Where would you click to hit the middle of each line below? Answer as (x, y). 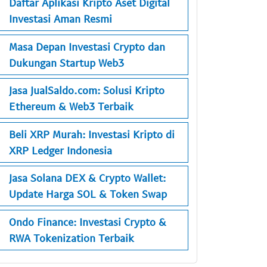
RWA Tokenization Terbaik (72, 237)
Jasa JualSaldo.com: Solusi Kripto (87, 90)
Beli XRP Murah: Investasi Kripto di (92, 134)
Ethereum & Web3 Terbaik (71, 106)
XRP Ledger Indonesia (60, 150)
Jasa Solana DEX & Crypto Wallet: (87, 178)
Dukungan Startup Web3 (66, 62)
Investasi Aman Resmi (60, 19)
